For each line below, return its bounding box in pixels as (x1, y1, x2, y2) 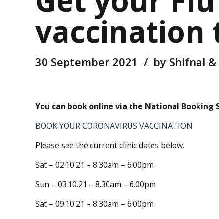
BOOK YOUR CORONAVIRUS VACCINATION (35, 120, 193, 131)
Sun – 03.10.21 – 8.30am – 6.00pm (35, 179, 156, 190)
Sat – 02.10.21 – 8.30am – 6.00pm (35, 159, 153, 171)
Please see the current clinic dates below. (35, 140, 184, 151)
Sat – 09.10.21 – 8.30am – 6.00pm (35, 198, 153, 210)
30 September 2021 (35, 54, 138, 69)
